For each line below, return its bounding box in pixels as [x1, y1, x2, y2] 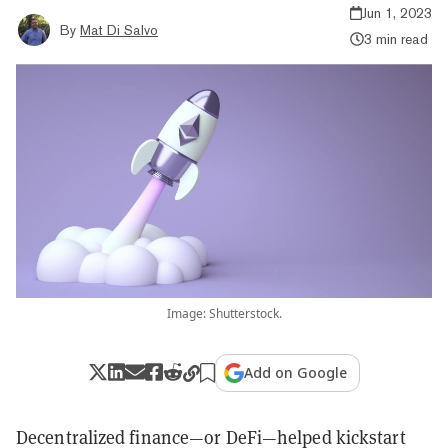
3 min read [363, 30, 428, 47]
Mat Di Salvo [80, 21, 158, 38]
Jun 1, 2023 [362, 4, 432, 21]
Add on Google [244, 362, 348, 382]
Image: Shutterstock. [166, 304, 282, 322]
